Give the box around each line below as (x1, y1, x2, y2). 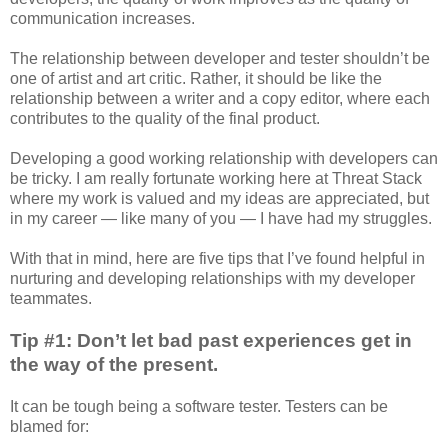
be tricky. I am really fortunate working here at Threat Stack (10, 169, 422, 187)
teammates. (10, 289, 92, 307)
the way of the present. (10, 353, 218, 375)
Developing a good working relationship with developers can (10, 149, 438, 167)
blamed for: (10, 417, 89, 435)
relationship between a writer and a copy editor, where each (10, 89, 430, 107)
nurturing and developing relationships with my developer (10, 269, 415, 287)
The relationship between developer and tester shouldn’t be (10, 49, 430, 67)
